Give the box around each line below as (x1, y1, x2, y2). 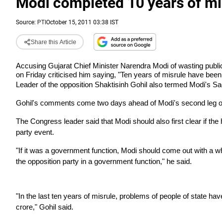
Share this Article (30, 38, 76, 46)
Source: (16, 19, 37, 26)
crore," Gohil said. (16, 203, 73, 211)
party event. (16, 128, 54, 136)
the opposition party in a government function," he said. (16, 157, 192, 166)
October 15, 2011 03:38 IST (46, 19, 118, 26)
